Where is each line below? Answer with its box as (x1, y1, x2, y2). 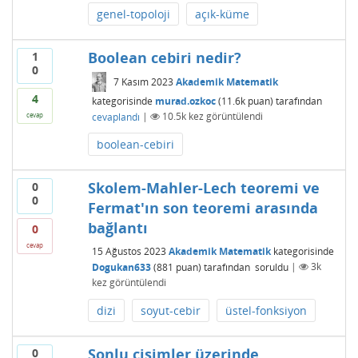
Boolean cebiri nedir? (87, 47, 241, 67)
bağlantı (87, 217, 148, 237)
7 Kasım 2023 (113, 74, 173, 89)
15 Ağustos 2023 (91, 244, 166, 258)
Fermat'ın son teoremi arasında (87, 197, 318, 217)
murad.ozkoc (154, 93, 216, 108)
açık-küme (194, 6, 249, 22)
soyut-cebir (140, 302, 201, 318)
